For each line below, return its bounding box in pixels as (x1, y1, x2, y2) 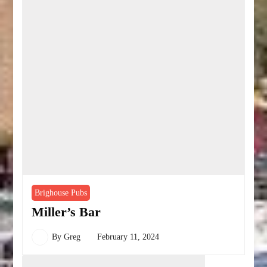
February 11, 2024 (97, 232, 160, 241)
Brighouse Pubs (35, 188, 88, 197)
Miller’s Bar (32, 204, 101, 219)
